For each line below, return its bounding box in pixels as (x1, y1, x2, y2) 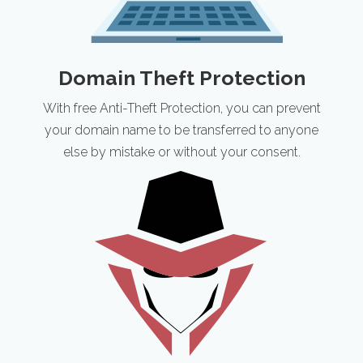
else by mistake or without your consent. (62, 144, 301, 160)
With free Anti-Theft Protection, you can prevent (42, 100, 321, 116)
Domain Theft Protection (58, 66, 305, 90)
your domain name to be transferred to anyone (45, 122, 318, 138)
